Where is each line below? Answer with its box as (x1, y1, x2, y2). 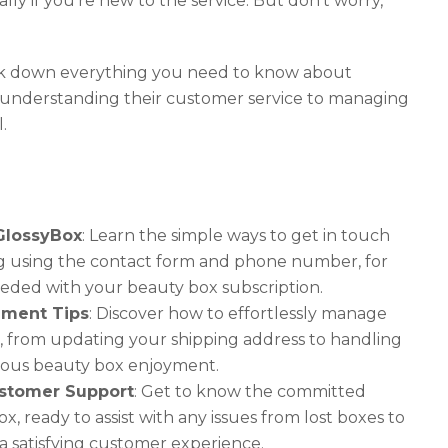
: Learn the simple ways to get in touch (82, 226, 390, 246)
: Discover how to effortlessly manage (89, 304, 387, 324)
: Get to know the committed (134, 382, 366, 402)
